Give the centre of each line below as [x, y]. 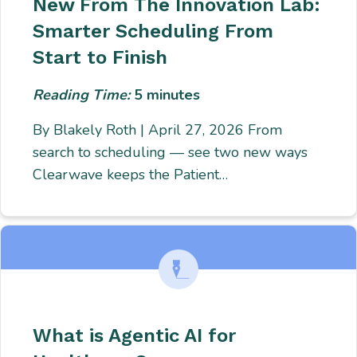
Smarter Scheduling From [153, 31]
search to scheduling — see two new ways [171, 152]
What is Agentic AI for [135, 335]
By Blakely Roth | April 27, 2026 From [158, 129]
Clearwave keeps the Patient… [131, 174]
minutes [174, 94]
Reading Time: [84, 94]
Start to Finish [100, 57]
